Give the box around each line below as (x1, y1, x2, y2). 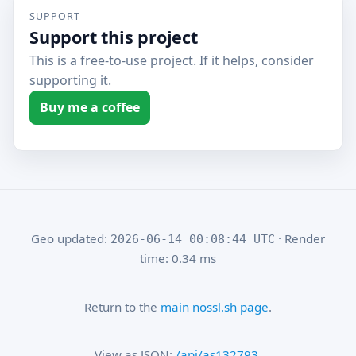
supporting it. (29, 72, 111, 89)
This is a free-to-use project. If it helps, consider (29, 52, 314, 69)
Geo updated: (30, 230, 110, 247)
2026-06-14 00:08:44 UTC (110, 232, 275, 247)
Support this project (29, 25, 198, 48)
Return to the (83, 298, 161, 315)
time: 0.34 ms (139, 250, 216, 267)
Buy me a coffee (40, 99, 140, 116)
